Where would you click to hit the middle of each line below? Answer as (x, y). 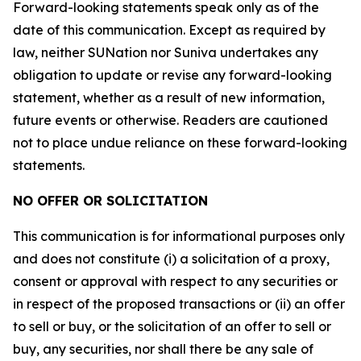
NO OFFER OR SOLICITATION (110, 201)
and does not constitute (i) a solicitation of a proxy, (171, 259)
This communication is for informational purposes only (179, 236)
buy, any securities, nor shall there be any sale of (163, 349)
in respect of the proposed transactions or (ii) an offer (179, 304)
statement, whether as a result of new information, (169, 98)
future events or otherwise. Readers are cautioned (170, 120)
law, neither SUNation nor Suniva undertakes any (166, 52)
